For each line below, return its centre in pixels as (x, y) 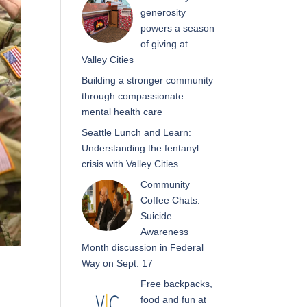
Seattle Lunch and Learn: (137, 132)
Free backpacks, (176, 284)
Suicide (156, 216)
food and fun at (173, 299)
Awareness (164, 232)
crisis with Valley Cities (130, 164)
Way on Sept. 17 (118, 263)
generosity (163, 12)
